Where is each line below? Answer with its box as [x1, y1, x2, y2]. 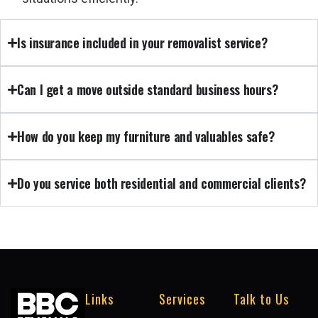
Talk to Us [233, 290, 289, 309]
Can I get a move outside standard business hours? [17, 80, 278, 99]
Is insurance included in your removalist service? [17, 33, 268, 53]
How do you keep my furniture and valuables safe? [17, 127, 275, 146]
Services [159, 290, 205, 309]
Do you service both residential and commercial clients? [17, 174, 306, 193]
